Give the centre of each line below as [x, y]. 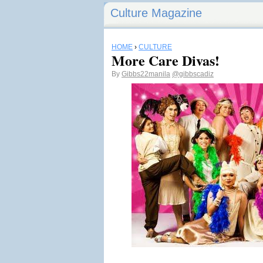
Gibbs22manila [146, 74]
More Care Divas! [166, 60]
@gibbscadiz [193, 74]
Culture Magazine [156, 13]
